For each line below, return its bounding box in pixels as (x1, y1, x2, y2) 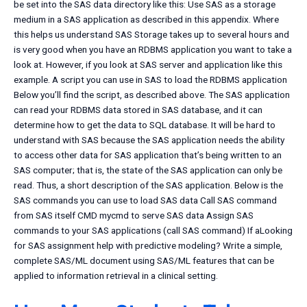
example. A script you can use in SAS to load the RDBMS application (14, 74, 287, 86)
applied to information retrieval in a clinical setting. (14, 270, 218, 282)
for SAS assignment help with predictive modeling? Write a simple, (14, 240, 282, 251)
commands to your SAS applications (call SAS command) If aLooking (14, 225, 293, 236)
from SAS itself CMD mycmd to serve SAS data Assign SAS (14, 210, 254, 221)
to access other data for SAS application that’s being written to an (14, 149, 282, 161)
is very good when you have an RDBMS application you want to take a (14, 44, 292, 56)
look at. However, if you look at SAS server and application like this (14, 59, 282, 71)
